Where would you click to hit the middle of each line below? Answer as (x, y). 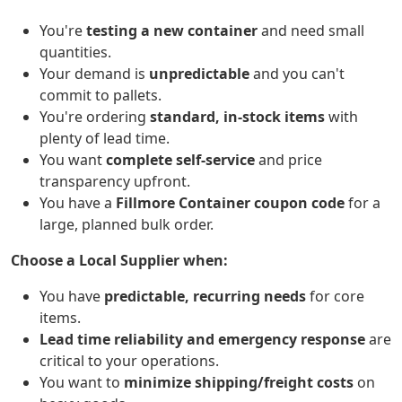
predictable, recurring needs (205, 297)
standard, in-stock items (237, 117)
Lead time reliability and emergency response (202, 340)
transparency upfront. (115, 182)
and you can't (297, 74)
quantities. (75, 52)
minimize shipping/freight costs (239, 383)
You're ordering (95, 117)
